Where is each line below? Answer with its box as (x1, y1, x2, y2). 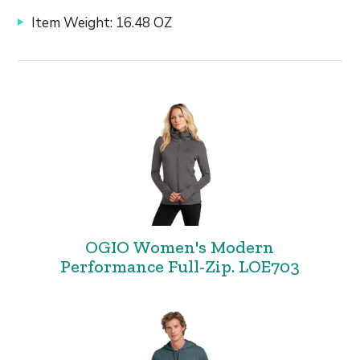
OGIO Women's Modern (85, 236, 275, 258)
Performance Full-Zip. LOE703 (59, 256, 300, 277)
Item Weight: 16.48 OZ (31, 14, 173, 32)
